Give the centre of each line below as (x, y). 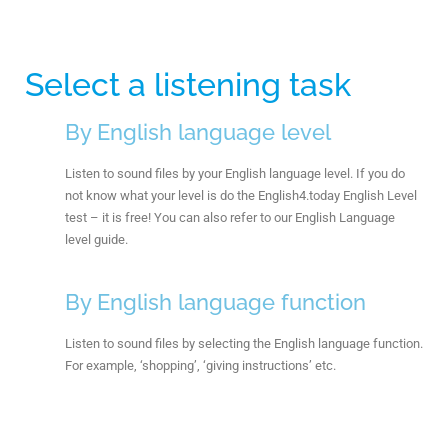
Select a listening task (188, 84)
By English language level (198, 132)
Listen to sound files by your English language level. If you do (235, 173)
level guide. (96, 239)
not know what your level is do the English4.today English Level (241, 195)
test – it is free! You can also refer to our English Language (230, 217)
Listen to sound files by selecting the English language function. (244, 343)
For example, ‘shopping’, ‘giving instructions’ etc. (200, 365)
